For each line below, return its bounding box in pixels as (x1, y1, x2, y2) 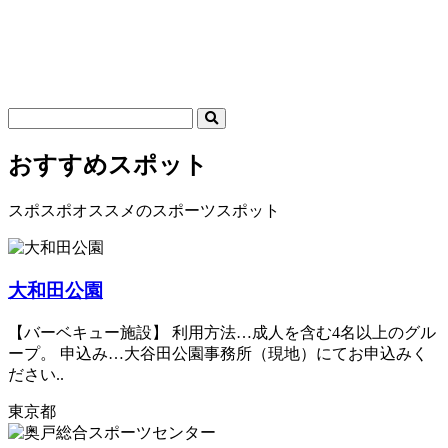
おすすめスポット (8, 152, 208, 179)
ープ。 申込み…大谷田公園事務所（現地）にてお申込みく (8, 344, 428, 362)
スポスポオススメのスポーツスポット (8, 202, 280, 220)
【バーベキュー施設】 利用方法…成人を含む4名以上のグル (8, 323, 436, 341)
